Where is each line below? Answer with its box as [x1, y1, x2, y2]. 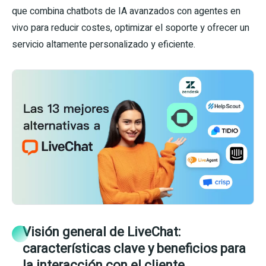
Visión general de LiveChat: [23, 223, 180, 242]
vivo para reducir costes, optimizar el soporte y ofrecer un [12, 21, 249, 35]
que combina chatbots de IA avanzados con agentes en [12, 4, 240, 18]
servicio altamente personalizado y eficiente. [12, 37, 195, 52]
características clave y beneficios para [23, 239, 246, 259]
